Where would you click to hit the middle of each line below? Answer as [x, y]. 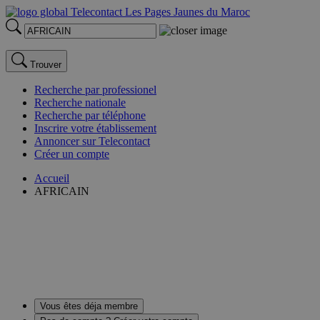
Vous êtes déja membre [89, 306]
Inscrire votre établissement [95, 128]
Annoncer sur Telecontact [92, 141]
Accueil [52, 178]
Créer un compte [72, 154]
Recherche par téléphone [90, 115]
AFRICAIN [62, 191]
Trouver [46, 65]
